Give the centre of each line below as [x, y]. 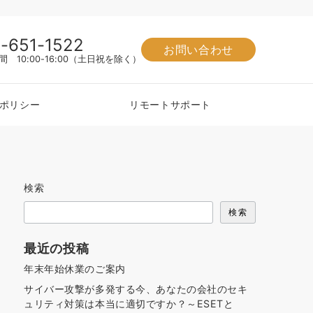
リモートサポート [170, 104]
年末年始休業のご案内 [75, 269]
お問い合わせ [198, 50]
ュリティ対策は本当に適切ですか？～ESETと [129, 304]
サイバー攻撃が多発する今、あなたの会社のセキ [136, 289]
